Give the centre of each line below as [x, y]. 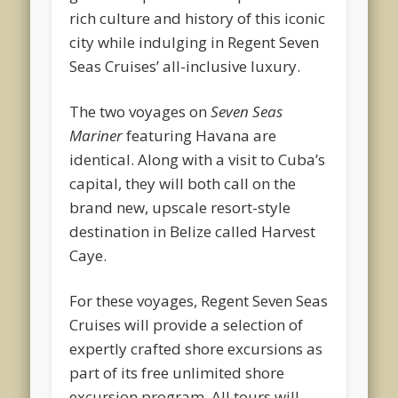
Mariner [96, 135]
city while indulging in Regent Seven [195, 42]
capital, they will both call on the [183, 183]
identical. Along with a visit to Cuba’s [198, 159]
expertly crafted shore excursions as [196, 348]
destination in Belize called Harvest [193, 231]
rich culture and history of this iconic [198, 18]
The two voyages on [140, 111]
